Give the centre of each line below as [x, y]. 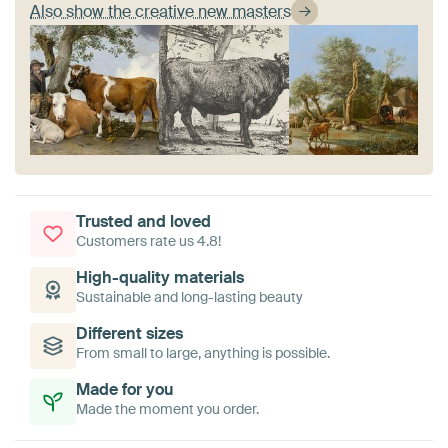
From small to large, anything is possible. [203, 352]
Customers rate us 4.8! [148, 240]
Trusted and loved [143, 221]
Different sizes [129, 333]
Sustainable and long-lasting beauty [189, 296]
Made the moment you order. [167, 408]
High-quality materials [160, 277]
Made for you [124, 389]
